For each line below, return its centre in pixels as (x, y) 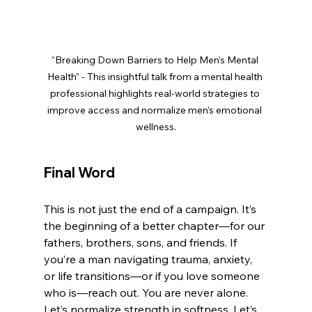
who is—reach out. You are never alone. (146, 292)
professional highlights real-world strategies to (156, 93)
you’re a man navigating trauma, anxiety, (149, 259)
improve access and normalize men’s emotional (156, 110)
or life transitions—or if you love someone (153, 275)
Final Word (79, 172)
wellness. (156, 126)
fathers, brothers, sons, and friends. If (141, 242)
